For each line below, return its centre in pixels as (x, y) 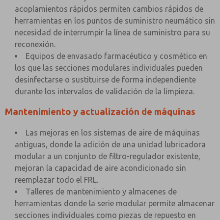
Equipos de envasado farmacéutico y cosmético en (116, 56)
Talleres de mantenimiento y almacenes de (101, 192)
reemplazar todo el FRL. (56, 180)
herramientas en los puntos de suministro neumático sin (115, 21)
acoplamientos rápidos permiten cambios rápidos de (109, 9)
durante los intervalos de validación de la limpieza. (105, 91)
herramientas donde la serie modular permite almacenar (115, 203)
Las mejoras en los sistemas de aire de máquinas (113, 133)
